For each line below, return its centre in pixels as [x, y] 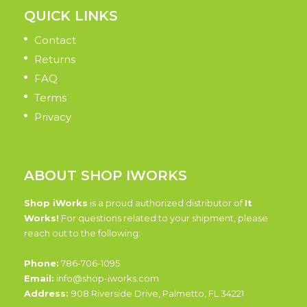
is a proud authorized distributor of [166, 202]
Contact [55, 40]
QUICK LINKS [71, 15]
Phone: [41, 263]
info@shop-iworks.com [107, 278]
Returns [55, 59]
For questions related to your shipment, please [163, 218]
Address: [48, 293]
